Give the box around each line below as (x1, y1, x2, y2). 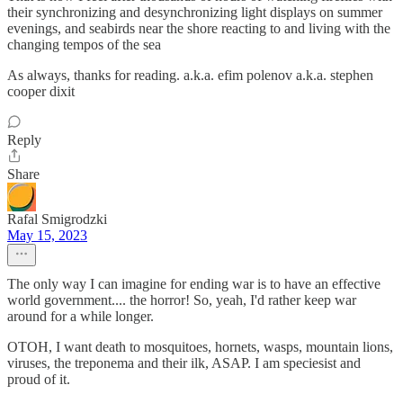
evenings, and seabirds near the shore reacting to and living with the (7, 21, 390, 36)
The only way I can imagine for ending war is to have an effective (7, 276, 381, 291)
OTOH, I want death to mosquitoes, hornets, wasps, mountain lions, (7, 339, 393, 354)
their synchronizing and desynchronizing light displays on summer (7, 4, 382, 20)
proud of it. (7, 372, 70, 387)
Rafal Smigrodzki (7, 211, 107, 227)
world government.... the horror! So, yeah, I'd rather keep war (7, 292, 356, 308)
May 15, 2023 (7, 228, 87, 243)
